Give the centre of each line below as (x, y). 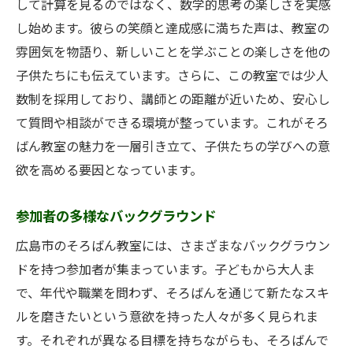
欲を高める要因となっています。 (109, 171)
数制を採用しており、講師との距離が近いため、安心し (173, 100)
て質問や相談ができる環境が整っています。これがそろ (172, 124)
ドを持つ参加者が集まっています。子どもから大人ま (165, 270)
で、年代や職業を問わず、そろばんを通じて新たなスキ (173, 294)
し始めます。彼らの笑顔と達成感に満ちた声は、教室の (173, 29)
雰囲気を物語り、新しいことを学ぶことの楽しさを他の (173, 53)
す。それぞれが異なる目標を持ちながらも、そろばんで (172, 341)
